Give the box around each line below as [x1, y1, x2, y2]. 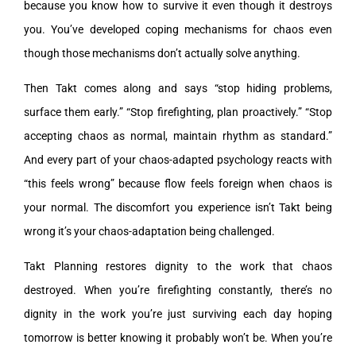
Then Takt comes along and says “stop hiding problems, [24, 81, 332, 95]
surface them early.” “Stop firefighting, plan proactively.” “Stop [24, 105, 332, 118]
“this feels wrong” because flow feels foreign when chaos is [24, 176, 332, 190]
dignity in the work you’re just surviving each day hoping [24, 307, 332, 320]
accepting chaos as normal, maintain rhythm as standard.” [24, 129, 332, 142]
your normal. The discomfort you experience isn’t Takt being [24, 200, 332, 214]
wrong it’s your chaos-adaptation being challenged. [24, 224, 275, 238]
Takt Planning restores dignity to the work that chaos [24, 259, 332, 273]
